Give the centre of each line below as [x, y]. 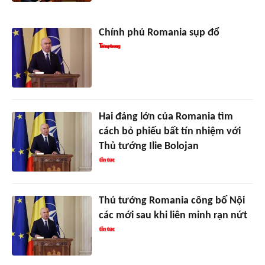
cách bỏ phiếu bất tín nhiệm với [169, 132]
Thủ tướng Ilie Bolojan [148, 147]
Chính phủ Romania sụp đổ [159, 33]
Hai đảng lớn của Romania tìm [166, 117]
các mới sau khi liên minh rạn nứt [173, 216]
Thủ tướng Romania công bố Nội [172, 201]
